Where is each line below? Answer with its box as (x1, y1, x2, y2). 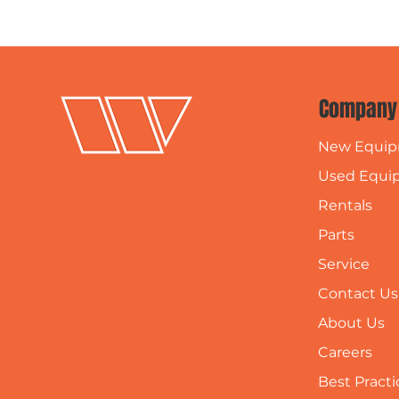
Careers (318, 343, 372, 361)
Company (318, 94, 397, 126)
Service (318, 255, 370, 273)
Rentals (318, 196, 372, 214)
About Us (318, 313, 385, 331)
